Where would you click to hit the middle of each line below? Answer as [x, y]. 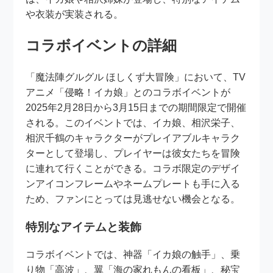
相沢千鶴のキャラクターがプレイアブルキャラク [133, 138]
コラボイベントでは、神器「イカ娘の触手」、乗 [133, 255]
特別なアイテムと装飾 [84, 227]
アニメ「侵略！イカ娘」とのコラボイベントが [128, 92]
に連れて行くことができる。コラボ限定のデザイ [133, 168]
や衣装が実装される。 [75, 14]
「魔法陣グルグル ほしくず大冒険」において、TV [136, 77]
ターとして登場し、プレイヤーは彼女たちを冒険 [133, 153]
